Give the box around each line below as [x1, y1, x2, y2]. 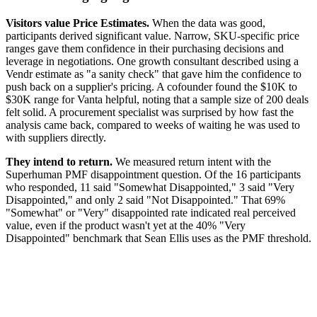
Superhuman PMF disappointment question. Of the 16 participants [6, 168, 301, 180]
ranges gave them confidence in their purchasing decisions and [6, 42, 284, 54]
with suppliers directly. [6, 131, 106, 144]
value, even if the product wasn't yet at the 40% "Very [6, 219, 246, 231]
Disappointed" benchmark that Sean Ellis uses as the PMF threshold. [6, 231, 311, 244]
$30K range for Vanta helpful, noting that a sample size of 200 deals [6, 93, 309, 105]
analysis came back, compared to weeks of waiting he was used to [6, 118, 300, 131]
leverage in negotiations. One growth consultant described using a [6, 54, 299, 67]
